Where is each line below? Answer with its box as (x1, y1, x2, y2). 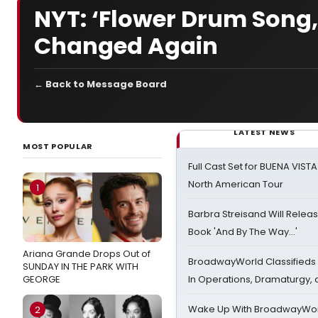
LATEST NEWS (234, 126, 295, 138)
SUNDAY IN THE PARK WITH (23, 260, 138, 273)
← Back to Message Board (34, 77, 167, 91)
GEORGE (23, 273, 60, 286)
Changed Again (34, 30, 218, 62)
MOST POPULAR (23, 141, 93, 152)
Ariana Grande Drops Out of (23, 247, 150, 261)
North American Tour (188, 177, 283, 191)
